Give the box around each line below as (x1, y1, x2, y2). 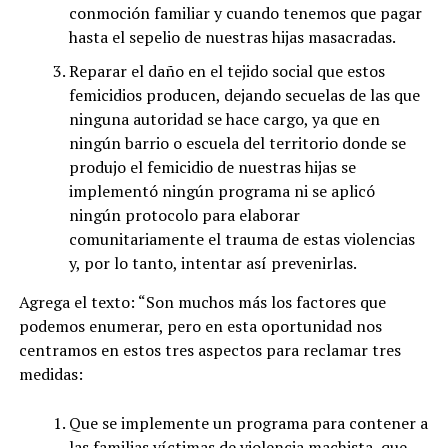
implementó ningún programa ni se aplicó (68, 179, 375, 202)
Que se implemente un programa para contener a (68, 411, 428, 434)
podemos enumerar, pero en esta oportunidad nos (18, 314, 382, 337)
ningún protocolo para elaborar (68, 203, 300, 226)
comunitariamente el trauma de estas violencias (68, 227, 415, 250)
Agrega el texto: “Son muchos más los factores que (18, 290, 386, 313)
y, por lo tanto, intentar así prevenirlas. (68, 251, 357, 274)
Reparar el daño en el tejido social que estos (68, 59, 385, 82)
